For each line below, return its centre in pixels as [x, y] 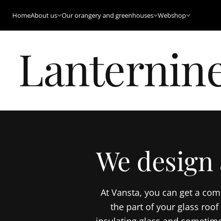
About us [44, 15]
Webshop [172, 15]
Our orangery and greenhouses [107, 15]
